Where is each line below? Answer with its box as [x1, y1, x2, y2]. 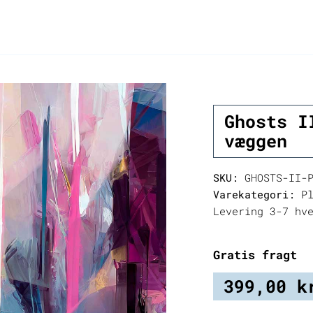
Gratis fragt [213, 246, 298, 263]
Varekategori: [213, 188, 296, 202]
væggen [224, 129, 287, 153]
